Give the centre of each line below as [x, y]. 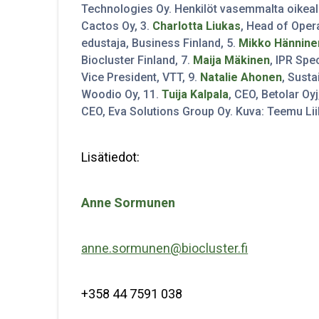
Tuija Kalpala [195, 94]
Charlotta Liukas [197, 26]
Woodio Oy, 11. [122, 94]
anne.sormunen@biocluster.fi [165, 248]
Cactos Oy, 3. [117, 26]
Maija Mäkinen [232, 60]
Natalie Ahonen [241, 77]
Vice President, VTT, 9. [141, 77]
